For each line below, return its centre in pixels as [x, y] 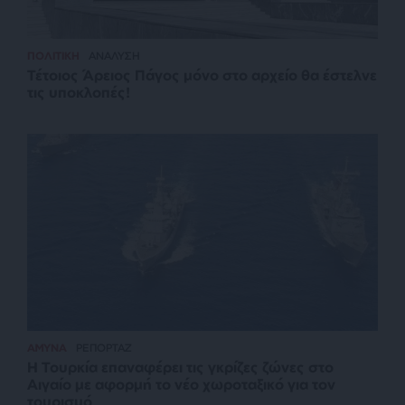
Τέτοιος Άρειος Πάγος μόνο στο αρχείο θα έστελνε [202, 75]
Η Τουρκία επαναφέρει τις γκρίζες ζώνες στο [180, 367]
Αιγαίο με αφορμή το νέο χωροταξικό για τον [181, 385]
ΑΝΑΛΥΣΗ [114, 56]
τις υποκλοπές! [79, 93]
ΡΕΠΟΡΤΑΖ [104, 348]
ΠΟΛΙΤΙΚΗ [53, 56]
